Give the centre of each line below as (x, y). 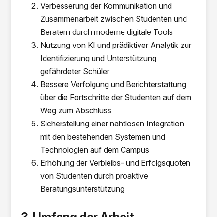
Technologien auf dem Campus (95, 150)
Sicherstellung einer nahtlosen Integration (112, 124)
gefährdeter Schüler (75, 71)
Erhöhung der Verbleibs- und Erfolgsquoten (116, 163)
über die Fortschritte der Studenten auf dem (116, 97)
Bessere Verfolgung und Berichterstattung (113, 84)
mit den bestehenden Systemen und (103, 137)
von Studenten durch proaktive (94, 176)
